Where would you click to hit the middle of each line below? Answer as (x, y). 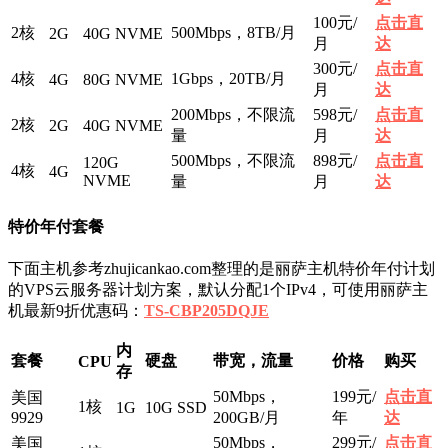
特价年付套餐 (56, 226)
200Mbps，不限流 (233, 114)
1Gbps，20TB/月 (228, 78)
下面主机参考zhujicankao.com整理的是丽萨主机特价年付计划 (221, 269)
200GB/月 (246, 418)
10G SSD (176, 408)
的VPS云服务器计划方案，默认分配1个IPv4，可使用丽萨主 (218, 290)
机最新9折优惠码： (76, 311)
